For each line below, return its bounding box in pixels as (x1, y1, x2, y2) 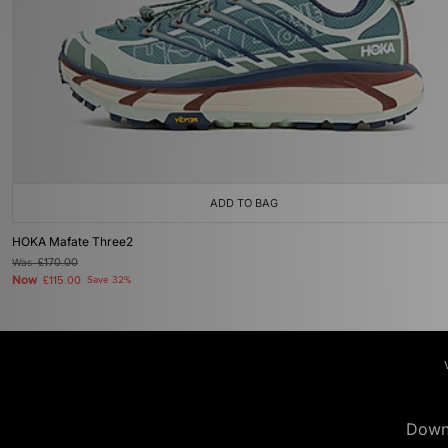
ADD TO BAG (210, 196, 278, 210)
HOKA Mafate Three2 (12, 234, 133, 249)
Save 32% (87, 274, 131, 286)
